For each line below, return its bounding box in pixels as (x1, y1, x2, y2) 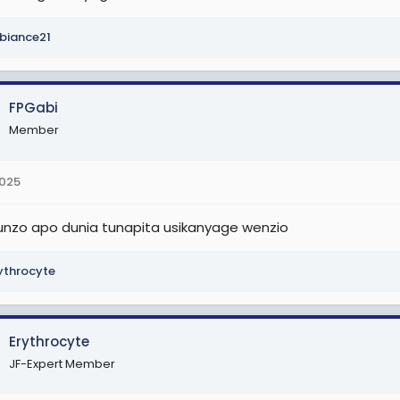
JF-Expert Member (9, 354, 115, 372)
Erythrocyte (9, 331, 89, 351)
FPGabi (9, 98, 58, 117)
